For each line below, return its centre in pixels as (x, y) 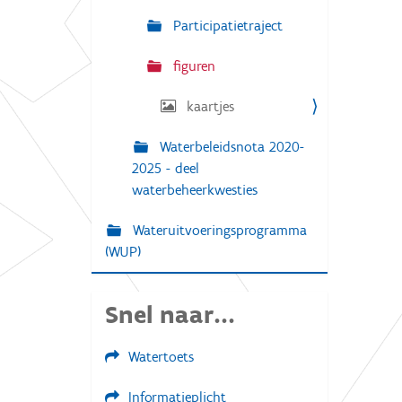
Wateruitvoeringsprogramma (218, 230)
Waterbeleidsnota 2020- (230, 147)
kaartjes (208, 106)
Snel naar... (170, 314)
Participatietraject (226, 26)
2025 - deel (166, 168)
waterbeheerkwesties (195, 190)
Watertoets (161, 357)
